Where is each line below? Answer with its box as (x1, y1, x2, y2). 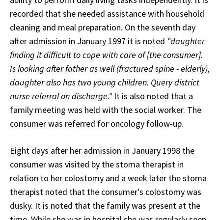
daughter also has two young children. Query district (10, 77, 199, 88)
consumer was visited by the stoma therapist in (10, 159, 184, 170)
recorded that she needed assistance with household (10, 8, 204, 20)
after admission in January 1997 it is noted (10, 35, 167, 47)
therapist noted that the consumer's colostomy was (10, 186, 201, 198)
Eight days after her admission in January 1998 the (10, 145, 194, 157)
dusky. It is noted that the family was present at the (10, 200, 200, 212)
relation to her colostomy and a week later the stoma (10, 172, 207, 184)
